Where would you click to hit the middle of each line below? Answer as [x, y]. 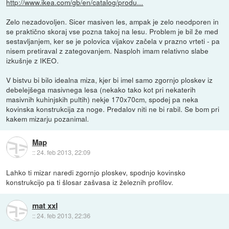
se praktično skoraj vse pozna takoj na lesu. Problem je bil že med [112, 31]
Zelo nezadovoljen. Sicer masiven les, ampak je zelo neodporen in [113, 22]
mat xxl [45, 205]
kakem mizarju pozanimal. [48, 119]
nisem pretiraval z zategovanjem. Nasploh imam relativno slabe [108, 51]
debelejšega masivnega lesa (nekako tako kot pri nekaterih [101, 90]
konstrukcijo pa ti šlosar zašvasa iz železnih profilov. [90, 182]
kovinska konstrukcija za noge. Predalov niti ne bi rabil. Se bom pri [113, 109]
